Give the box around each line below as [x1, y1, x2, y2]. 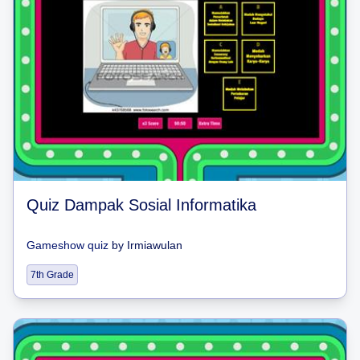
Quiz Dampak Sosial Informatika [27, 195, 256, 214]
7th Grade [31, 268, 74, 280]
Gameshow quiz [27, 238, 108, 252]
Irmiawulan [127, 238, 182, 252]
